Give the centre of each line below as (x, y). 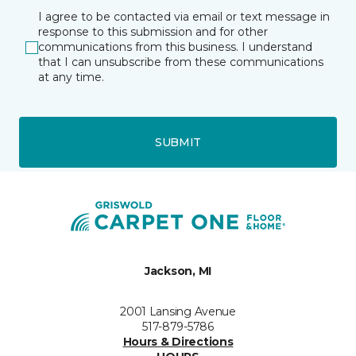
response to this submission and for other (153, 32)
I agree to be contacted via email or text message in (184, 17)
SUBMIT (178, 142)
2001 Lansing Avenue (178, 311)
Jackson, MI (178, 271)
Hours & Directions (178, 342)
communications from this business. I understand (175, 47)
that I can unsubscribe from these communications (181, 62)
